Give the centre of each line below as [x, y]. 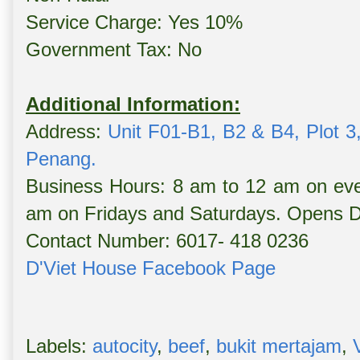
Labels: [59, 346]
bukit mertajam [279, 346]
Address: [67, 132]
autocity [125, 346]
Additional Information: [133, 104]
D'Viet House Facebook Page [151, 268]
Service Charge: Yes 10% [134, 22]
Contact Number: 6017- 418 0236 [167, 241]
